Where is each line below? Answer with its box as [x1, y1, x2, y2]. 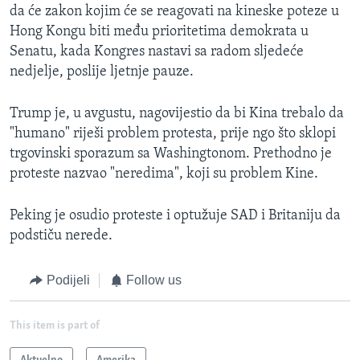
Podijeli [46, 273, 90, 288]
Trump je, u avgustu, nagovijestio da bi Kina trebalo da [10, 106, 344, 122]
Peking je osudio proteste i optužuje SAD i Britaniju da [10, 208, 341, 224]
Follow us [126, 273, 182, 288]
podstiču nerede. [10, 228, 112, 244]
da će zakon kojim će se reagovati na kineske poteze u [10, 4, 339, 20]
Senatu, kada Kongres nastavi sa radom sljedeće [10, 44, 304, 60]
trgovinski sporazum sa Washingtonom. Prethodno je [10, 146, 332, 162]
